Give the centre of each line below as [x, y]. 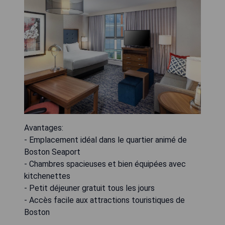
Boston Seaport [52, 152]
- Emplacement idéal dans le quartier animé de [105, 140]
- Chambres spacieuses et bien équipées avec [105, 164]
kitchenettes [47, 176]
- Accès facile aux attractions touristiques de [104, 200]
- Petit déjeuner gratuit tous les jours [89, 188]
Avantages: [44, 128]
